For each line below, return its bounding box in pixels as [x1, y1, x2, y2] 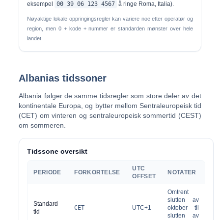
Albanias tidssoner [19, 73, 107, 83]
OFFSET [132, 173, 156, 180]
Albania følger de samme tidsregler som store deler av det [19, 92, 201, 100]
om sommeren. [19, 121, 66, 129]
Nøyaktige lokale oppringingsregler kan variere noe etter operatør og [27, 16, 193, 22]
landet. [27, 35, 43, 41]
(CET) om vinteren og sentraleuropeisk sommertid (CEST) [19, 111, 201, 119]
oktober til [167, 204, 199, 211]
